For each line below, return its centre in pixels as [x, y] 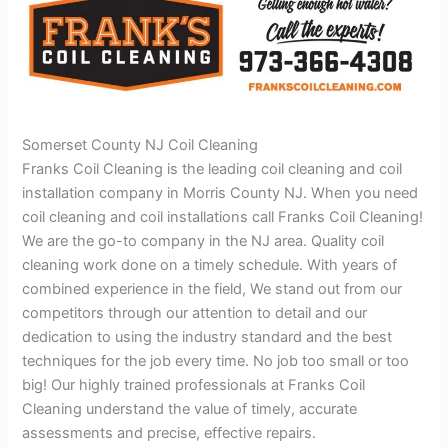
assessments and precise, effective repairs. [169, 433]
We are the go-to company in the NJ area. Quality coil [203, 241]
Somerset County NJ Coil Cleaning [140, 145]
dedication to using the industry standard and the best [207, 337]
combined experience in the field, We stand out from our [212, 289]
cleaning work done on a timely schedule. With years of [210, 265]
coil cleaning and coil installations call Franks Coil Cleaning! [223, 217]
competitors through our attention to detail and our [195, 313]
